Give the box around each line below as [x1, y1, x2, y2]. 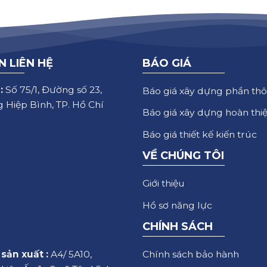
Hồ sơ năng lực [142, 199, 212, 211]
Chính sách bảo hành [142, 249, 239, 260]
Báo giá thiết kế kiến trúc [142, 128, 257, 140]
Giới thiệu [142, 178, 185, 190]
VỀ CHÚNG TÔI [142, 149, 224, 163]
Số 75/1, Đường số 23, [2, 84, 102, 96]
